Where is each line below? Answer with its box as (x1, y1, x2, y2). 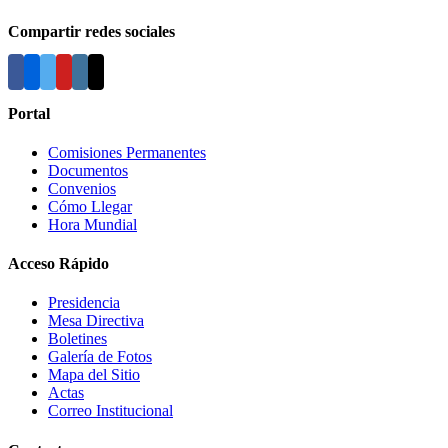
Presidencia (48, 294, 120, 312)
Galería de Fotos (48, 348, 152, 366)
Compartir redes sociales (8, 23, 175, 41)
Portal (8, 104, 50, 122)
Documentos (48, 161, 128, 179)
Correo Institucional (48, 402, 173, 420)
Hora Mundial (48, 215, 137, 233)
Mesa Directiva (48, 312, 144, 330)
